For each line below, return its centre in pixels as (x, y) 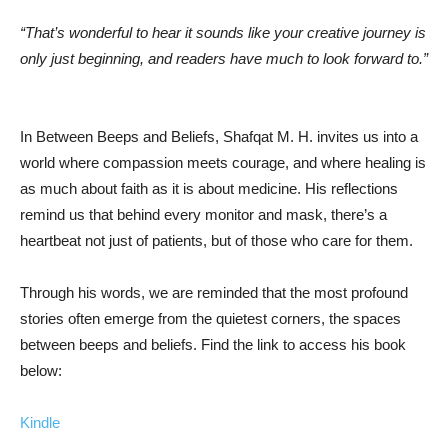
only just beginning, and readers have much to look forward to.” (224, 59)
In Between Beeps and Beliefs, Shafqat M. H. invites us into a (219, 137)
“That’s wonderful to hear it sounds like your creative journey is (223, 33)
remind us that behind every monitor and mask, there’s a (203, 215)
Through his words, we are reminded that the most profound (214, 293)
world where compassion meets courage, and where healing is (223, 163)
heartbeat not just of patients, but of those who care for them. (216, 241)
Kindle (40, 423)
